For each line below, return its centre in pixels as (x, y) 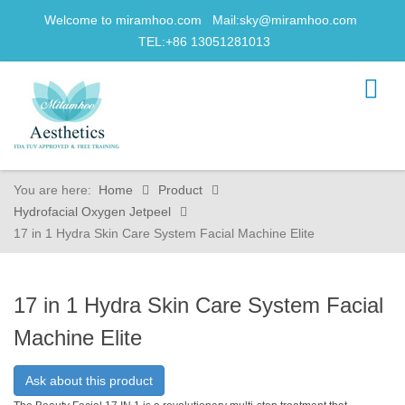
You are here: (56, 190)
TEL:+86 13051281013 (202, 42)
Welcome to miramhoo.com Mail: (142, 20)
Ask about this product (89, 381)
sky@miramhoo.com (298, 20)
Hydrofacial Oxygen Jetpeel (92, 212)
